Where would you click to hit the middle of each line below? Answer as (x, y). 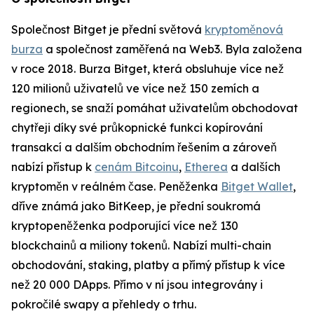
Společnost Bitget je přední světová (108, 30)
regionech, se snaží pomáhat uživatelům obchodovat (155, 108)
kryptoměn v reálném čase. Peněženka (116, 187)
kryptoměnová (244, 30)
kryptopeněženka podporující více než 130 (125, 226)
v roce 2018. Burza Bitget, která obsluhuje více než (148, 69)
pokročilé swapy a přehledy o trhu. (104, 305)
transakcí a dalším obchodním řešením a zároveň (144, 148)
